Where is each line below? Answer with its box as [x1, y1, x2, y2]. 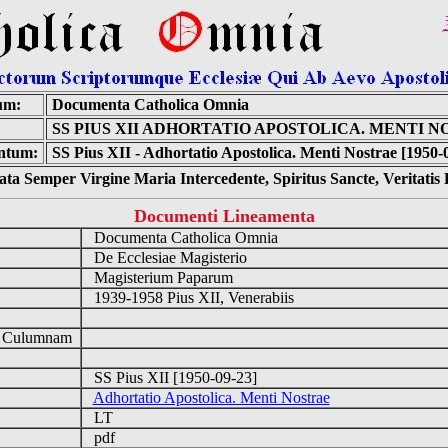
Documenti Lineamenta [133, 206, 315, 226]
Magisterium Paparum [81, 269, 241, 286]
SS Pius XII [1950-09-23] [81, 369, 265, 386]
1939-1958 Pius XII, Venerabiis [81, 289, 302, 306]
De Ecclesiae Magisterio [81, 249, 255, 266]
